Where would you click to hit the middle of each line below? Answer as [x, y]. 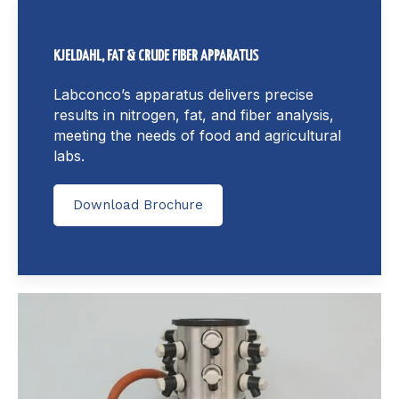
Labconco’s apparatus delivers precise [183, 94]
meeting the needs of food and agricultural [197, 135]
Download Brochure [138, 204]
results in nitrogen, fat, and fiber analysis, [194, 114]
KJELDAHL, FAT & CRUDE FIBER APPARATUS [156, 56]
